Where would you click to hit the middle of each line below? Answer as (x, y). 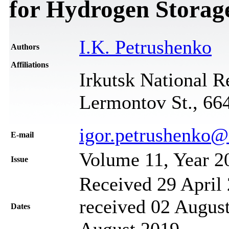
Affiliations (30, 64)
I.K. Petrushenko (145, 47)
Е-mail (22, 134)
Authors (25, 47)
